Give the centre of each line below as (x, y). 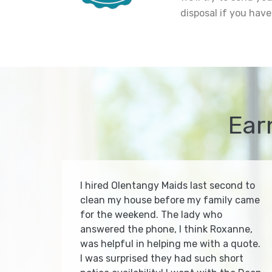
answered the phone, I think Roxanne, (166, 229)
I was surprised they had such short (162, 259)
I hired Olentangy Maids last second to (168, 186)
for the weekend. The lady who (151, 215)
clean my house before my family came (170, 200)
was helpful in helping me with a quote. (170, 244)
